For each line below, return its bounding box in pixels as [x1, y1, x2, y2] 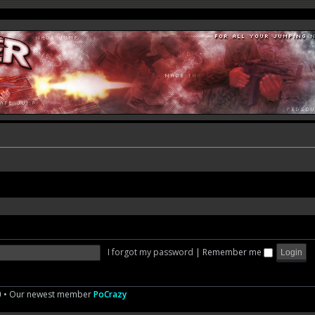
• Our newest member [1, 288, 94, 301]
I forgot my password [107, 245, 193, 258]
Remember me [202, 245, 264, 258]
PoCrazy [94, 288, 127, 301]
